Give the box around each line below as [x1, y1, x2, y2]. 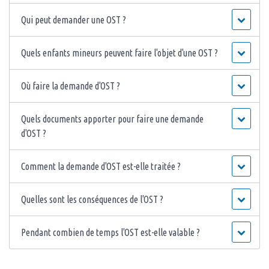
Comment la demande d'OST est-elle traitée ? [21, 161, 181, 172]
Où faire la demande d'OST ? [21, 80, 121, 92]
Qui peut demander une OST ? [21, 14, 127, 26]
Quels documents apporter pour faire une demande [21, 113, 204, 125]
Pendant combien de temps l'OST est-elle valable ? [21, 227, 201, 238]
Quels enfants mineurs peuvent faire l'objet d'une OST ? [21, 47, 219, 59]
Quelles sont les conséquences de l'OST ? [21, 194, 164, 205]
